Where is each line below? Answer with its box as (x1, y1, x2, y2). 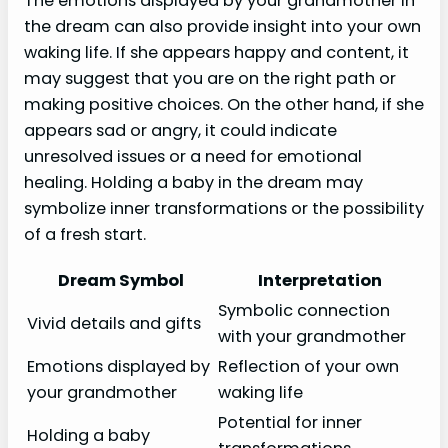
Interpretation (257, 268, 382, 292)
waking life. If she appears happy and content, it (24, 41, 409, 65)
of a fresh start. (24, 223, 146, 247)
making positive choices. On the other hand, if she (24, 93, 424, 117)
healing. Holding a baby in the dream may (24, 171, 363, 195)
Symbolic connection (218, 298, 390, 322)
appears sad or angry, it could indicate (24, 119, 337, 143)
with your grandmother (218, 324, 406, 348)
